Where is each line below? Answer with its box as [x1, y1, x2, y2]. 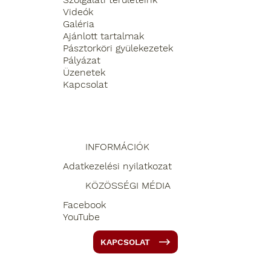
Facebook [62, 199, 106, 211]
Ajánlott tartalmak [62, 30, 144, 42]
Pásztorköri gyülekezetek [62, 42, 173, 54]
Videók [62, 6, 93, 18]
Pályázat [62, 54, 100, 67]
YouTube [62, 211, 100, 223]
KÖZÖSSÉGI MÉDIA [85, 180, 171, 192]
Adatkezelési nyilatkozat [62, 160, 172, 172]
